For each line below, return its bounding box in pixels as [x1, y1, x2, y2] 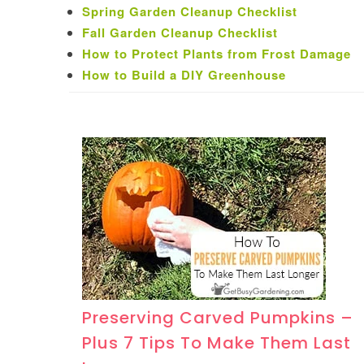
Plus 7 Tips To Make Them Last [81, 331, 351, 355]
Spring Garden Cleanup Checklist [81, 2, 297, 21]
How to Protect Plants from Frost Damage [81, 45, 351, 63]
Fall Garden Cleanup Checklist [81, 24, 278, 42]
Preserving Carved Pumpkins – [81, 306, 353, 330]
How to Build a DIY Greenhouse [81, 66, 286, 84]
